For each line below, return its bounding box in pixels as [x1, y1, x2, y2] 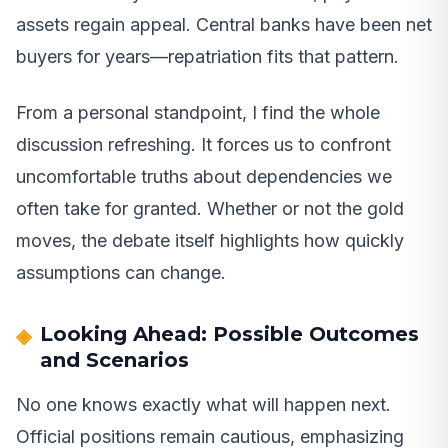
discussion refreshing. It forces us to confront [16, 134, 391, 156]
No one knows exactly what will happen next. [16, 394, 391, 416]
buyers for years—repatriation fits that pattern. [16, 46, 399, 68]
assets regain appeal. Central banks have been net [16, 14, 432, 36]
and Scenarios [40, 348, 189, 373]
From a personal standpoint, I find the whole [16, 102, 380, 124]
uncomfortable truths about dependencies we [16, 166, 392, 188]
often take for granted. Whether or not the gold [16, 198, 404, 220]
